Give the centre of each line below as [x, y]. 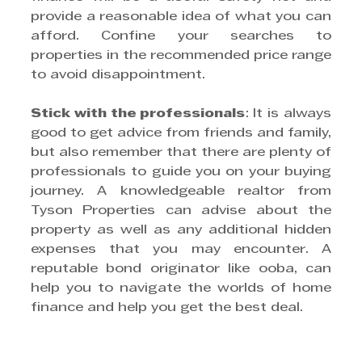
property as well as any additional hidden [181, 230]
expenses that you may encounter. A [181, 249]
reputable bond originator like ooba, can [181, 269]
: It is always [288, 114]
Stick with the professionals [138, 114]
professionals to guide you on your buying [181, 172]
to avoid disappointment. [118, 75]
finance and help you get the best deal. [167, 307]
